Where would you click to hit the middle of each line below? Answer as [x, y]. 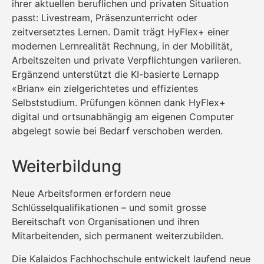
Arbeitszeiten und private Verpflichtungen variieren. [126, 60]
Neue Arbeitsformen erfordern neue [91, 194]
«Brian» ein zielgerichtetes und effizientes [105, 88]
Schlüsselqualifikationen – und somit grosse [109, 208]
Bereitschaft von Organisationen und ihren [105, 222]
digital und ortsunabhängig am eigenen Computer [123, 116]
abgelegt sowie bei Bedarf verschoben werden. [117, 131]
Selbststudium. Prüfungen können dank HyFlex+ [119, 102]
